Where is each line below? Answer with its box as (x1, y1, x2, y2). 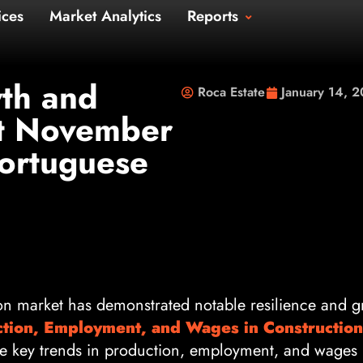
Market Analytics (152, 6, 293, 34)
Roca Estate (198, 83, 265, 101)
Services (49, 6, 121, 34)
